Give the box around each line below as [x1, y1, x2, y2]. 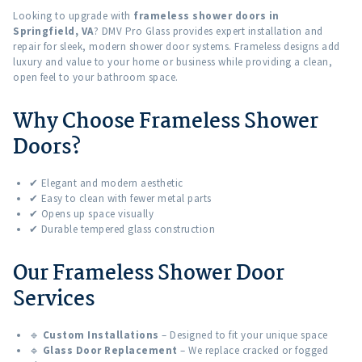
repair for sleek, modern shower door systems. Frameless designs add [13, 39, 340, 53]
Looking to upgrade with [13, 8, 133, 23]
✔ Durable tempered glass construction [28, 221, 215, 236]
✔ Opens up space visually [28, 206, 154, 221]
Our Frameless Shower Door [13, 257, 284, 290]
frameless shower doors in [133, 8, 280, 23]
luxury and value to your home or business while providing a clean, [13, 54, 332, 69]
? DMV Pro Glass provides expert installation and [93, 23, 323, 38]
